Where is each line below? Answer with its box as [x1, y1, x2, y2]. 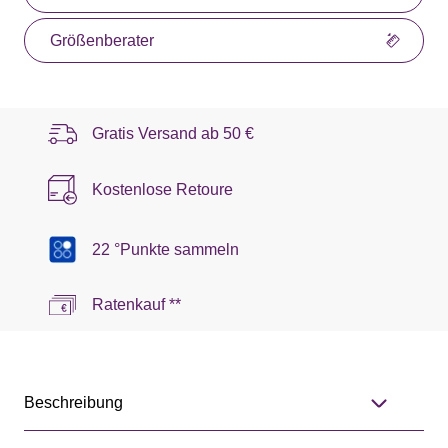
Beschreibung [24, 394, 123, 412]
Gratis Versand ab [92, 124, 223, 142]
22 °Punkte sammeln [92, 240, 239, 258]
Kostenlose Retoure [92, 180, 233, 198]
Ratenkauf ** [92, 296, 181, 314]
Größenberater [50, 31, 154, 49]
